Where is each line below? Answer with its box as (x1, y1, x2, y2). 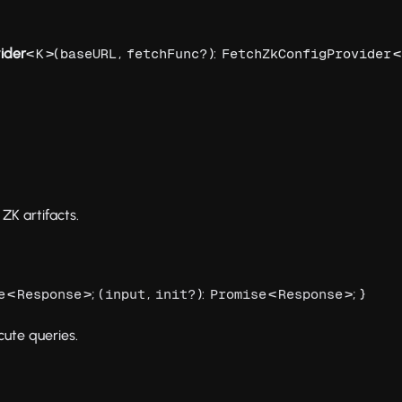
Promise (210, 286, 267, 302)
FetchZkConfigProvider (222, 46, 392, 62)
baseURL (60, 46, 118, 62)
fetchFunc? (127, 46, 208, 62)
